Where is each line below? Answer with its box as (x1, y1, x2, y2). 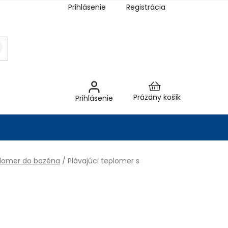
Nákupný (156, 90, 187, 101)
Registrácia (126, 2, 165, 12)
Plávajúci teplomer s (68, 155, 139, 166)
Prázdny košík (133, 92, 181, 102)
